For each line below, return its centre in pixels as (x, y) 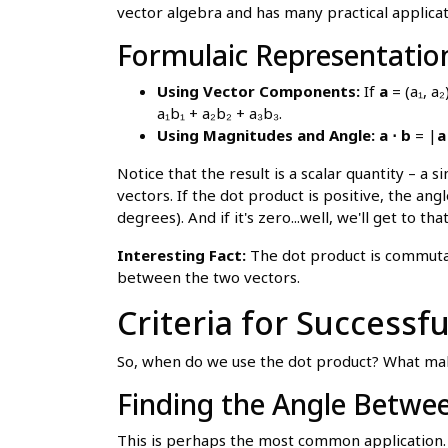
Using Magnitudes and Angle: (266, 134)
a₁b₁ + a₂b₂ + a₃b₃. (219, 112)
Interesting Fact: (181, 254)
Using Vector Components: (258, 90)
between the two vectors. (208, 276)
